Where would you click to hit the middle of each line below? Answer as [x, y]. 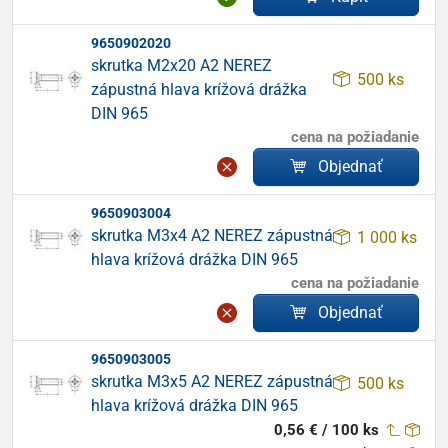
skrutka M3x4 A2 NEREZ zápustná [212, 235]
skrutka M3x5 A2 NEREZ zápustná [212, 381]
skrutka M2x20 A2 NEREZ [181, 65]
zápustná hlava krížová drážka [199, 89]
